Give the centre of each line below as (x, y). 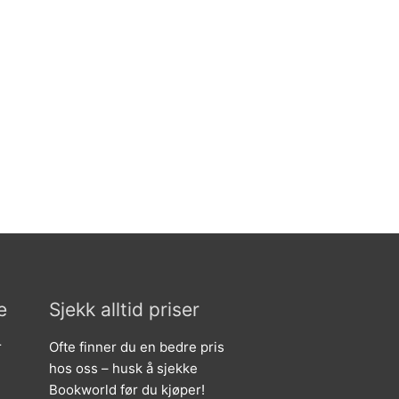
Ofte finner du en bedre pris (137, 347)
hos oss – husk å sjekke (123, 369)
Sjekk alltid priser (124, 310)
